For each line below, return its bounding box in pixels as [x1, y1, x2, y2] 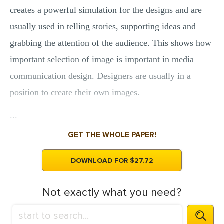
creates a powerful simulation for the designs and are [10, 5, 202, 15]
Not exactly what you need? [42, 186, 181, 199]
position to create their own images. [10, 87, 140, 97]
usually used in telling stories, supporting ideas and [10, 21, 196, 31]
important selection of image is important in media [10, 54, 194, 64]
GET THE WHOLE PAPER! [67, 130, 156, 139]
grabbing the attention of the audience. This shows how [10, 38, 211, 48]
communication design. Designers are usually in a [10, 71, 191, 81]
